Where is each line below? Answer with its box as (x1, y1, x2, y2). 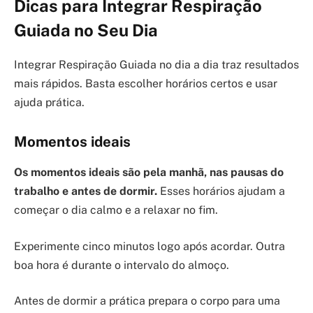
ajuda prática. (14, 96, 85, 110)
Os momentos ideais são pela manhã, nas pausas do (14, 166, 284, 180)
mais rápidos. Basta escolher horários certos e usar (14, 77, 277, 91)
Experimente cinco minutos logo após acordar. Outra (14, 239, 285, 253)
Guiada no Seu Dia (14, 20, 158, 41)
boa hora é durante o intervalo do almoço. (14, 258, 229, 272)
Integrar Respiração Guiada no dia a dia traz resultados (14, 58, 299, 72)
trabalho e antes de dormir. (14, 184, 157, 198)
